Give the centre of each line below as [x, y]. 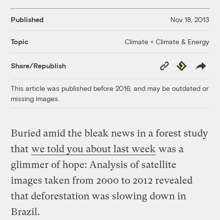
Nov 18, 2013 [190, 20]
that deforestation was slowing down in [99, 196]
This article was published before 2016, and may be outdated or [110, 88]
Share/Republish [39, 66]
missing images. [35, 98]
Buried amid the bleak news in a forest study [110, 133]
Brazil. [26, 212]
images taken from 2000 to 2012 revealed [102, 180]
